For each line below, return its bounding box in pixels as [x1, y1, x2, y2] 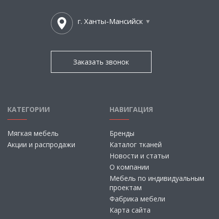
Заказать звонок [73, 57, 129, 66]
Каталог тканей [109, 140, 162, 149]
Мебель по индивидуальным [109, 174, 204, 183]
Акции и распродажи [7, 140, 75, 149]
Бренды [109, 129, 134, 138]
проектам [109, 183, 142, 192]
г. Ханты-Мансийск [78, 16, 143, 26]
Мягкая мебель [7, 129, 59, 138]
